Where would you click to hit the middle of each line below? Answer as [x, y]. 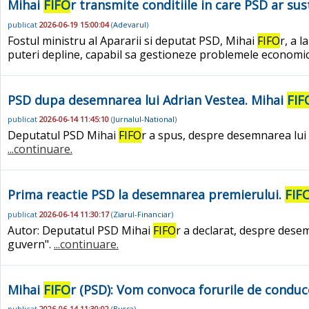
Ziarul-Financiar [142, 214]
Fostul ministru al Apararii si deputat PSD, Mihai [132, 40]
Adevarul [130, 24]
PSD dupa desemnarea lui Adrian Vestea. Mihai [147, 100]
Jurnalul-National [144, 119]
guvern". [31, 245]
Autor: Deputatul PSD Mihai [80, 231]
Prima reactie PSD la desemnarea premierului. [146, 195]
